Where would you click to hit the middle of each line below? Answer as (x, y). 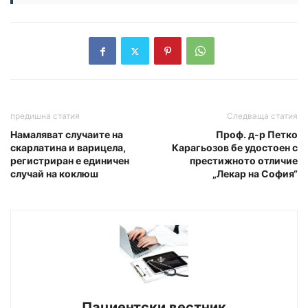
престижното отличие (244, 161)
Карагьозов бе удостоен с (235, 148)
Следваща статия (262, 116)
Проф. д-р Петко (257, 135)
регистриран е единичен (70, 161)
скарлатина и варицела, (68, 148)
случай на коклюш (54, 174)
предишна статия (45, 116)
